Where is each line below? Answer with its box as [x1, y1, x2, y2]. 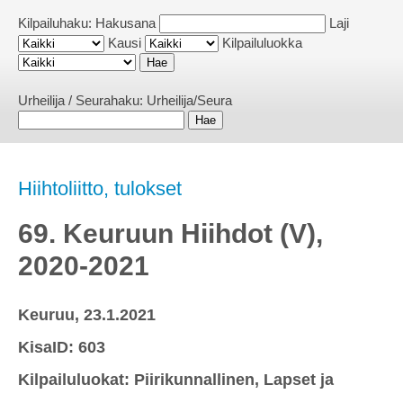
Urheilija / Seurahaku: [18, 93, 147, 108]
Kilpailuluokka [222, 35, 302, 50]
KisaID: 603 [18, 338, 105, 356]
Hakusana [95, 15, 156, 31]
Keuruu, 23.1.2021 [18, 306, 156, 324]
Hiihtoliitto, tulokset [18, 177, 182, 200]
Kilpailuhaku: [18, 15, 95, 31]
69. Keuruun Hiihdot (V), [18, 219, 323, 248]
